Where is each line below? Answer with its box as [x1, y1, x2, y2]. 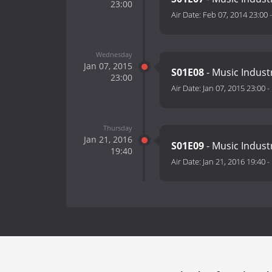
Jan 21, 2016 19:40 [203, 156, 265, 168]
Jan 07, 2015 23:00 [203, 83, 265, 94]
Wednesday [95, 49, 132, 59]
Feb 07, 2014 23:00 [203, 9, 268, 21]
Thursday [103, 123, 132, 132]
